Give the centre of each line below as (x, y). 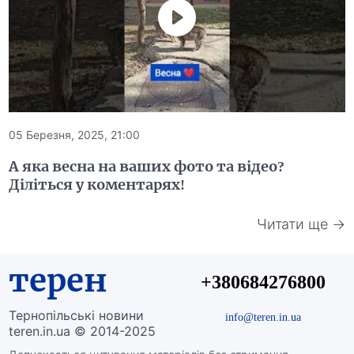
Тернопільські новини (77, 316)
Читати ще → (301, 224)
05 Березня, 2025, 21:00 (75, 135)
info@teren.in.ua (263, 317)
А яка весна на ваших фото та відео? (147, 167)
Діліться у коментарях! (97, 185)
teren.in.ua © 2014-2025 (83, 331)
